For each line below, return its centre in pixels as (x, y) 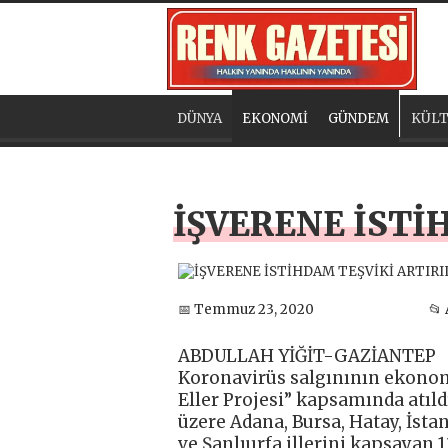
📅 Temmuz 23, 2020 (246, 310)
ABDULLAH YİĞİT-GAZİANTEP (307, 355)
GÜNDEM (358, 118)
